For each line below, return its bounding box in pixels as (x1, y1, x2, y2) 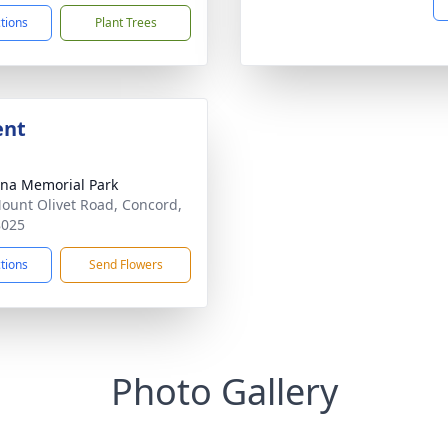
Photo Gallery (110, 367, 338, 416)
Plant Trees (94, 14, 157, 31)
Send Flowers (88, 256, 163, 273)
